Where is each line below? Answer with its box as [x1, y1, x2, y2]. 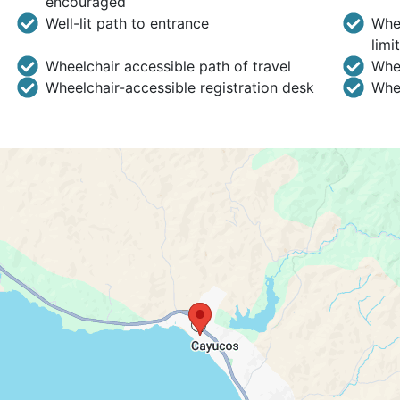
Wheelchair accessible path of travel [45, 57, 291, 75]
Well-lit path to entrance [45, 14, 209, 32]
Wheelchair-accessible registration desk [45, 79, 314, 96]
